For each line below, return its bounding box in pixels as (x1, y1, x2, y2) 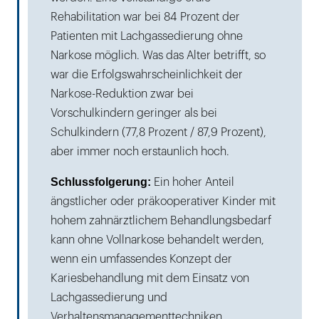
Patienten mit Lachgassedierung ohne (51, 30, 243, 42)
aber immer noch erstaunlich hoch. (51, 145, 229, 157)
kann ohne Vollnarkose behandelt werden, (51, 234, 264, 246)
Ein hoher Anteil (151, 176, 234, 188)
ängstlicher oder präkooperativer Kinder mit (51, 195, 276, 207)
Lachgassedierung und (51, 291, 167, 303)
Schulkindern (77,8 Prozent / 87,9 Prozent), (51, 126, 266, 138)
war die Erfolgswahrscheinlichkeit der (51, 68, 243, 80)
